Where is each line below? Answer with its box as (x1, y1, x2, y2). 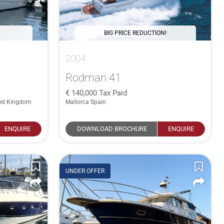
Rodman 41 (65, 70, 121, 84)
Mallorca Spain (65, 98, 106, 105)
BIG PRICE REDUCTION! (104, 29, 167, 36)
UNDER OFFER (65, 167, 105, 175)
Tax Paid (99, 88, 127, 97)
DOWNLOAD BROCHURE (76, 124, 147, 132)
